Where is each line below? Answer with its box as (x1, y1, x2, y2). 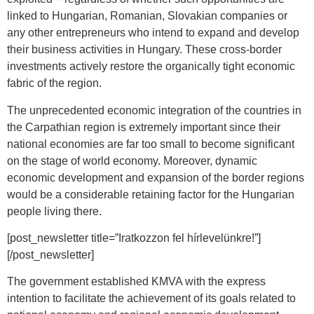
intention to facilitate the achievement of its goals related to (7, 292, 296, 305)
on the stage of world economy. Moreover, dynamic (7, 154, 257, 167)
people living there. (7, 205, 102, 217)
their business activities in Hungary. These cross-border (7, 43, 282, 56)
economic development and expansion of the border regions (7, 171, 304, 184)
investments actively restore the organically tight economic (7, 60, 295, 73)
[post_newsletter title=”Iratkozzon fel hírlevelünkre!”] (7, 231, 261, 244)
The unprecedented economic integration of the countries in (7, 104, 301, 116)
